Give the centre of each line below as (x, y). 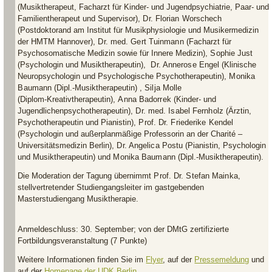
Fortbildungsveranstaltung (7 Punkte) (83, 241)
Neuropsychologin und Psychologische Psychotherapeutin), (124, 76)
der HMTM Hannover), (58, 42)
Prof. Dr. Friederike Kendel (186, 122)
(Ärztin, (238, 111)
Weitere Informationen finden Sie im (82, 260)
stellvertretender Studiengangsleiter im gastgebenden (111, 187)
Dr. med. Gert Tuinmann (142, 42)
